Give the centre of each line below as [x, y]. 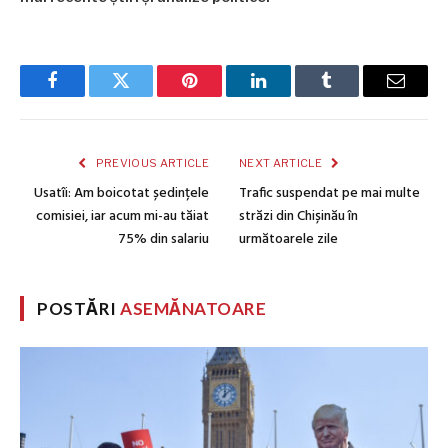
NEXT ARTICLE [282, 162]
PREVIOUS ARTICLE [151, 162]
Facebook [85, 95]
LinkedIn [289, 95]
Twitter [145, 95]
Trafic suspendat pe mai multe [329, 193]
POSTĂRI [79, 308]
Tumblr [352, 95]
